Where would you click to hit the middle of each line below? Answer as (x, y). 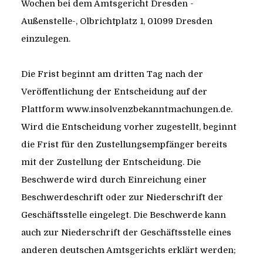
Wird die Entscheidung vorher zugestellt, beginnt (129, 127)
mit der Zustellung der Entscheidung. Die (111, 162)
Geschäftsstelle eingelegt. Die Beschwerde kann (123, 215)
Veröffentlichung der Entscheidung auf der (114, 92)
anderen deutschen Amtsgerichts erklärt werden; (128, 250)
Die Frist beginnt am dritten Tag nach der (112, 74)
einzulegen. (45, 39)
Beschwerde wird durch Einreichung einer (114, 180)
